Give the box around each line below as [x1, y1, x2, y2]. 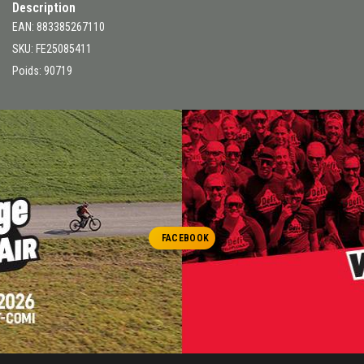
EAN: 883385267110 [12, 19, 105, 33]
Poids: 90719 [12, 63, 72, 77]
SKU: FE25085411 [12, 41, 92, 55]
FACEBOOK [161, 232, 210, 244]
